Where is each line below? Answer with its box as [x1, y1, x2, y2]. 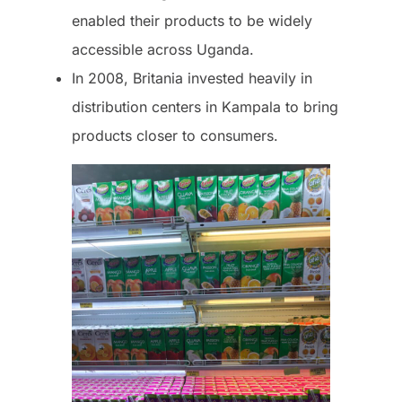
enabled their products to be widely [72, 11, 312, 30]
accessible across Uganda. [72, 39, 254, 58]
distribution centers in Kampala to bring [72, 97, 338, 116]
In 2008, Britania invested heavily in [72, 68, 312, 87]
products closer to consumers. [72, 126, 278, 144]
